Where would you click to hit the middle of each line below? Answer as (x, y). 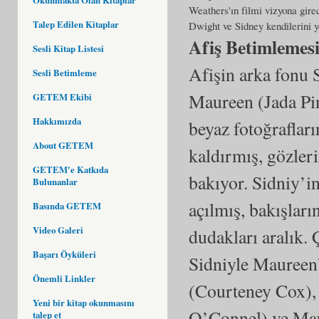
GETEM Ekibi (62, 96)
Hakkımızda (57, 121)
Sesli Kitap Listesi (68, 48)
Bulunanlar (55, 181)
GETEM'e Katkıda (70, 169)
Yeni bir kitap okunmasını (84, 302)
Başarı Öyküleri (64, 254)
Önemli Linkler (64, 278)
